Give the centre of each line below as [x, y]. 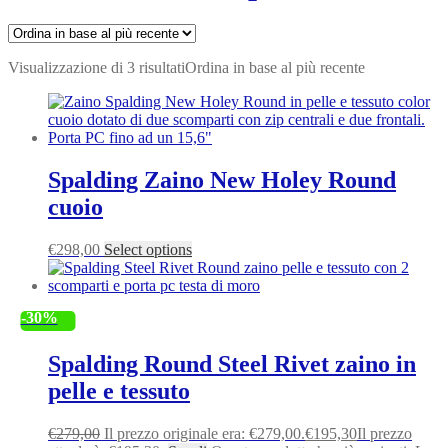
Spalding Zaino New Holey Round [222, 179]
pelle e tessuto [119, 390]
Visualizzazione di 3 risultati [96, 67]
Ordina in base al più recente [275, 67]
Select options [148, 249]
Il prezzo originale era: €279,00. [204, 433]
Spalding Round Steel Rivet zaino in [232, 363]
